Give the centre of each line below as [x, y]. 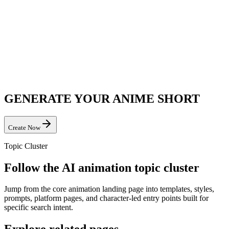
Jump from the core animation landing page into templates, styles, [109, 189]
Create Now [24, 127]
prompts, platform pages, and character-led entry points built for [106, 198]
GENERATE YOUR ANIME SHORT [102, 98]
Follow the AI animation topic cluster [102, 167]
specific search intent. [39, 208]
